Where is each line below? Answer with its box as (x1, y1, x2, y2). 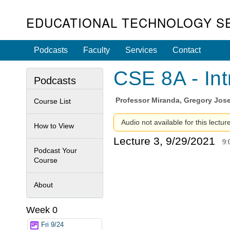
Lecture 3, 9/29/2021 (113, 135, 215, 147)
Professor (116, 96, 152, 105)
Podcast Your (34, 146, 77, 155)
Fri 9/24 (41, 221, 64, 229)
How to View (34, 121, 74, 130)
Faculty (83, 46, 110, 54)
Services (125, 46, 157, 54)
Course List (34, 97, 71, 105)
